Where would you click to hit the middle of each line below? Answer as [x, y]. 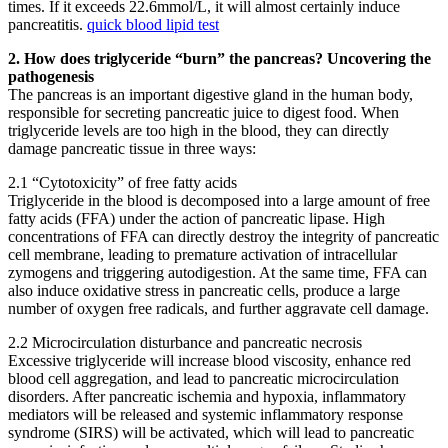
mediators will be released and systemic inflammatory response [205, 415]
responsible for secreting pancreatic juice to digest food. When [203, 113]
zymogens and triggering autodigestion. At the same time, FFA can [217, 273]
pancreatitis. [47, 25]
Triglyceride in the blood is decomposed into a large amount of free [219, 201]
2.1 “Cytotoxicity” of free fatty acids [122, 183]
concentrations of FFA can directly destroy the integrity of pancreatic [223, 237]
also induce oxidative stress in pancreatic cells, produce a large [204, 291]
